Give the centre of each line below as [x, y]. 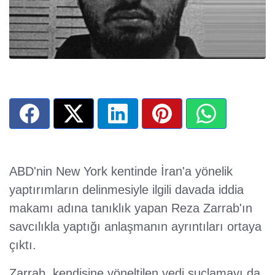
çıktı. [23, 245]
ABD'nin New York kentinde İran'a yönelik [121, 172]
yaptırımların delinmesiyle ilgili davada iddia [126, 190]
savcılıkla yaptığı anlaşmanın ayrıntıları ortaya [135, 227]
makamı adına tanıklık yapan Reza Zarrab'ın [131, 208]
